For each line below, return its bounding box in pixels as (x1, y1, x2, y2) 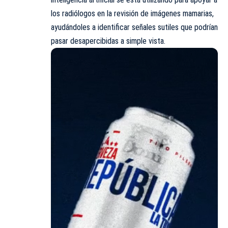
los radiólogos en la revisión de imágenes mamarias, (51, 9, 214, 19)
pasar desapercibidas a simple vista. (51, 36, 165, 46)
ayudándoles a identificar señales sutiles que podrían (51, 22, 218, 33)
